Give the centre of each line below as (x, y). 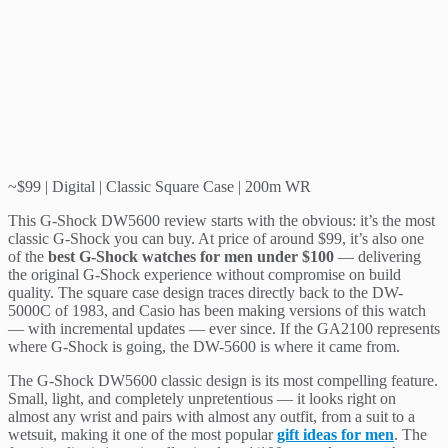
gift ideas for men (335, 434)
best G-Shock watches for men (150, 256)
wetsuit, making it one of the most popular (142, 434)
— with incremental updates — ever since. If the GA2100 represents (224, 328)
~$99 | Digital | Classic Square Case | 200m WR (159, 186)
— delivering (377, 256)
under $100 (295, 256)
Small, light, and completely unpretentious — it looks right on (202, 398)
